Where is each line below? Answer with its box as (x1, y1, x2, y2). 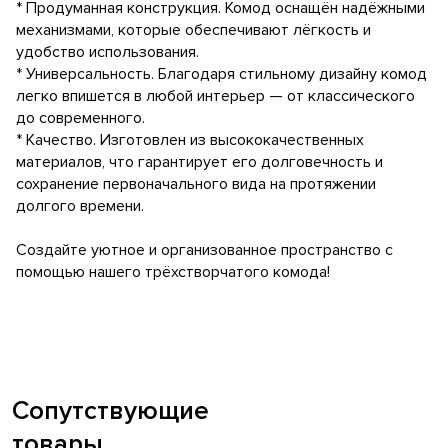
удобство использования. (16, 42, 199, 63)
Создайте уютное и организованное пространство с (16, 240, 393, 261)
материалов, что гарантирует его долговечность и (16, 152, 383, 173)
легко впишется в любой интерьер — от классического (16, 86, 415, 107)
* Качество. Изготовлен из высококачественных (16, 130, 364, 151)
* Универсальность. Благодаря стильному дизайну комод (16, 64, 427, 85)
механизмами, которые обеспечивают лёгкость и (16, 20, 371, 41)
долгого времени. (16, 196, 144, 217)
